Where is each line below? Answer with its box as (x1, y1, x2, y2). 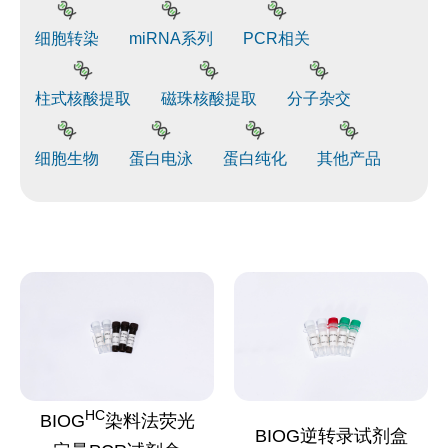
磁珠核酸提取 (161, 89, 257, 107)
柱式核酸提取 (35, 89, 131, 107)
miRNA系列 (129, 29, 213, 47)
